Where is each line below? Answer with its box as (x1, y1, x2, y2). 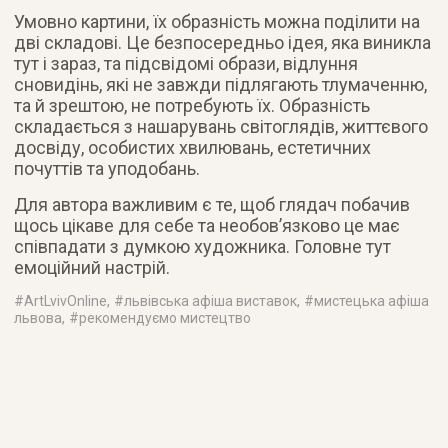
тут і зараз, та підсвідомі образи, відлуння (14, 52, 359, 74)
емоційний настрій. (14, 256, 171, 278)
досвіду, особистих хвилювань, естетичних (14, 136, 372, 158)
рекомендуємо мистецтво (79, 309, 252, 326)
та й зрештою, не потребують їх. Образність (14, 94, 371, 116)
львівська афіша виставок (124, 292, 298, 309)
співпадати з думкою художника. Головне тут (14, 235, 392, 257)
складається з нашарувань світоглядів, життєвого (14, 115, 429, 137)
